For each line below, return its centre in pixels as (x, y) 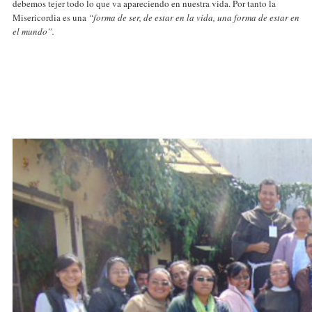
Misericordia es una (50, 17)
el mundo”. (33, 31)
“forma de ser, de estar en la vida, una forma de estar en (194, 17)
